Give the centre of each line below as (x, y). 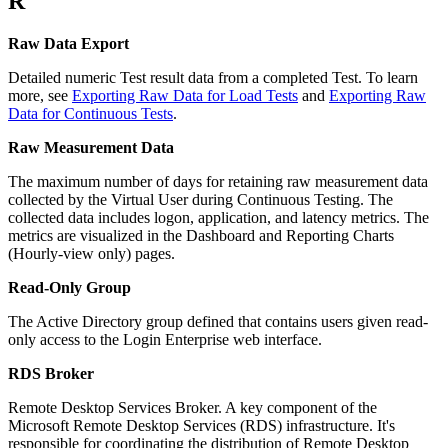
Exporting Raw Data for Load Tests (185, 95)
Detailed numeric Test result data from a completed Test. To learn (213, 77)
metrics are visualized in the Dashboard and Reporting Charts (201, 235)
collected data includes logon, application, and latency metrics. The (218, 217)
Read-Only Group (69, 287)
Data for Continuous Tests (90, 113)
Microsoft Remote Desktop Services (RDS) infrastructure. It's (201, 425)
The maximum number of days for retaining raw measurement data (218, 181)
